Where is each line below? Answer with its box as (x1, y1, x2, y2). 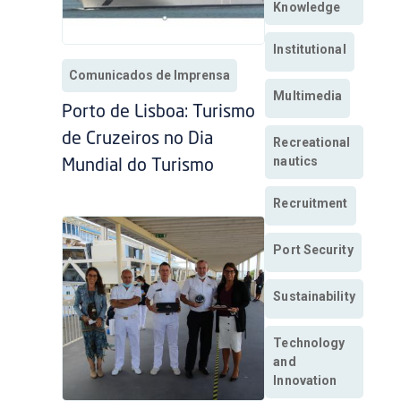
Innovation (273, 373, 337, 388)
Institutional (273, 42, 346, 57)
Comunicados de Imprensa (69, 68, 231, 83)
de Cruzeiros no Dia (62, 131, 214, 149)
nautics (273, 154, 319, 169)
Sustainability (273, 289, 355, 304)
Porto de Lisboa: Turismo (62, 104, 256, 123)
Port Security (273, 243, 354, 258)
